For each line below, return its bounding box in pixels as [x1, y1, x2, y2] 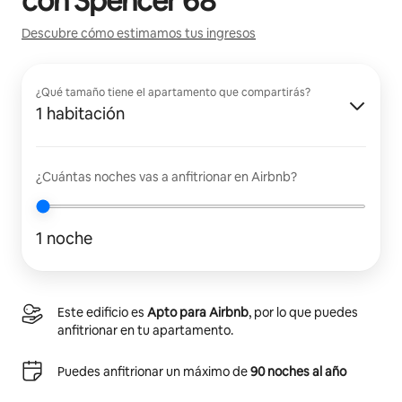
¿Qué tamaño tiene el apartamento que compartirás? [36, 84, 310, 100]
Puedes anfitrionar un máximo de [57, 363, 250, 380]
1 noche [36, 227, 92, 249]
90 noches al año [250, 363, 346, 380]
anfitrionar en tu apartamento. [57, 321, 233, 338]
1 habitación [36, 102, 125, 124]
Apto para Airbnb [147, 303, 249, 320]
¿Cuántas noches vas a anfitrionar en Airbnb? [36, 168, 297, 185]
